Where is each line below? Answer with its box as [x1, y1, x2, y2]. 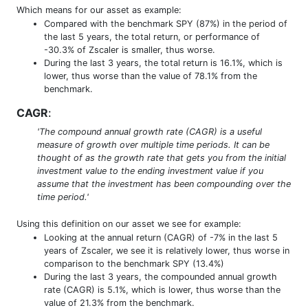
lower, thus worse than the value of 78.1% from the [44, 70, 257, 81]
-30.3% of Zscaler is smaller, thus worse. [44, 44, 215, 55]
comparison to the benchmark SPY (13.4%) [44, 258, 224, 269]
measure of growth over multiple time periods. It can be [37, 139, 269, 150]
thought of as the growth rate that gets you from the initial [37, 152, 286, 163]
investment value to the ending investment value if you [37, 165, 263, 176]
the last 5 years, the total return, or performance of [44, 31, 260, 42]
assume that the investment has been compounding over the [37, 178, 291, 189]
